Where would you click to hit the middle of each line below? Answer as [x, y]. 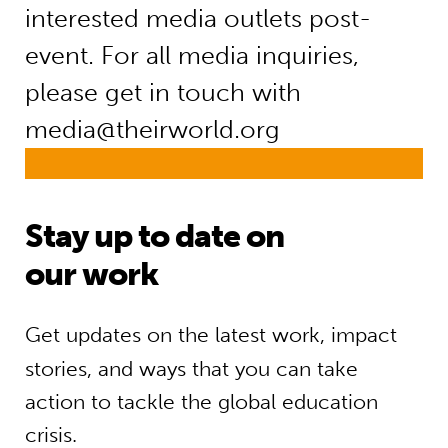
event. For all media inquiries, [191, 56]
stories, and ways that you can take [191, 368]
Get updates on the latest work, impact [210, 335]
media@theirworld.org [152, 130]
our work [91, 273]
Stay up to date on [154, 235]
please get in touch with [162, 93]
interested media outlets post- [197, 19]
